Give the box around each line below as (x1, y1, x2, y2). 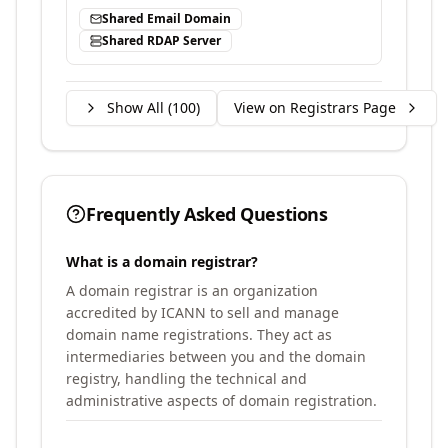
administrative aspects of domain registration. (66, 391, 377, 410)
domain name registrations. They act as (66, 325, 332, 344)
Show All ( (107, 98, 172, 117)
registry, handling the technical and (66, 369, 307, 388)
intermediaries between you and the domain (66, 347, 366, 366)
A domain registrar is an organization (66, 281, 318, 300)
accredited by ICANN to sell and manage (66, 303, 339, 322)
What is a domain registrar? (66, 252, 258, 271)
